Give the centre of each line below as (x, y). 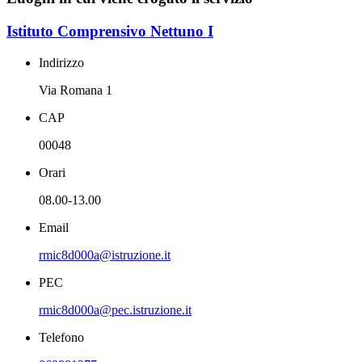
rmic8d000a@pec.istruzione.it (115, 309)
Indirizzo (61, 62)
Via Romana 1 (76, 90)
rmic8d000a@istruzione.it (105, 255)
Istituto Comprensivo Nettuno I (110, 31)
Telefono (61, 337)
